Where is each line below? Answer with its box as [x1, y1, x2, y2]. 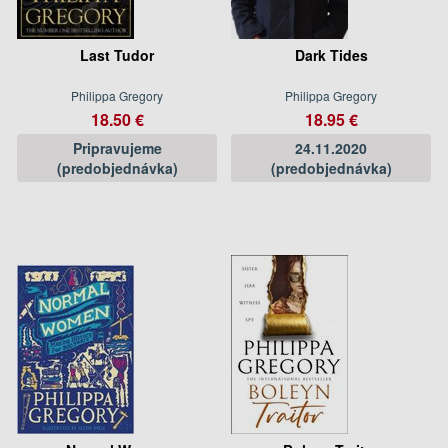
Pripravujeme [72, 137, 162, 158]
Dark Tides [294, 44, 368, 65]
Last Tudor [80, 44, 154, 65]
